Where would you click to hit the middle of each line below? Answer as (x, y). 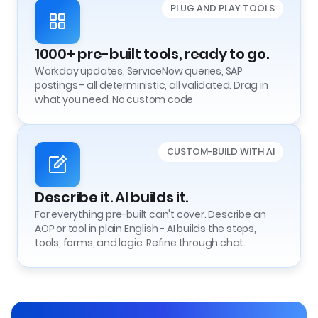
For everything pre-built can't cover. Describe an (151, 214)
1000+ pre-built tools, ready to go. (152, 54)
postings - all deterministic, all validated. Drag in (152, 85)
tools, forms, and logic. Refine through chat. (140, 243)
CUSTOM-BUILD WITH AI (221, 152)
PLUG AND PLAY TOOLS (223, 8)
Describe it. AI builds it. (112, 197)
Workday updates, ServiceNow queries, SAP (139, 71)
